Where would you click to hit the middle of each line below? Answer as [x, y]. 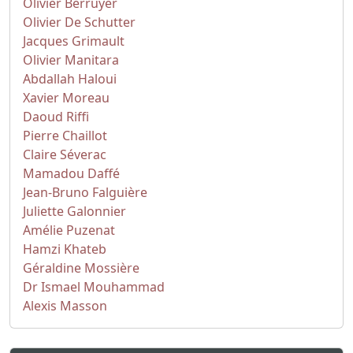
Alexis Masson [65, 306]
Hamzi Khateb [65, 249]
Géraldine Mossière [81, 268]
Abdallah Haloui [70, 79]
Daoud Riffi [56, 117]
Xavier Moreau [66, 98]
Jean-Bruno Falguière [85, 192]
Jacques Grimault [74, 41]
